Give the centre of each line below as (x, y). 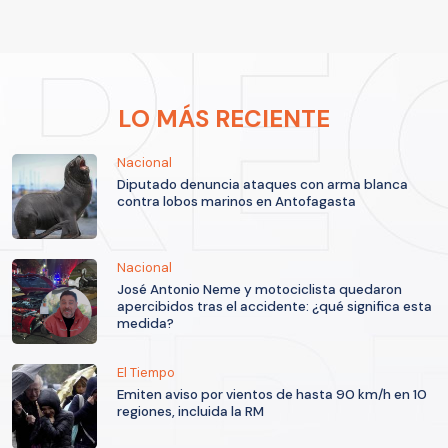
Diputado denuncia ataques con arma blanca (262, 185)
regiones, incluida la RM (190, 412)
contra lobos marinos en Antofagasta (236, 202)
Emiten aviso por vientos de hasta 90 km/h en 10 (272, 395)
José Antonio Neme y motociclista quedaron (259, 290)
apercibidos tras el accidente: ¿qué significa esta (274, 307)
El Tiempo (146, 373)
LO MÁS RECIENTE (224, 119)
